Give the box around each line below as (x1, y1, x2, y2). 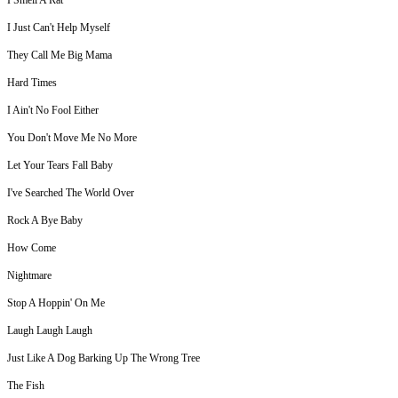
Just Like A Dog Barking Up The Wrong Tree (7, 352, 200, 365)
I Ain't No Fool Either (7, 104, 99, 117)
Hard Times (7, 76, 57, 90)
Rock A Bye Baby (7, 214, 83, 227)
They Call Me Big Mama (7, 49, 112, 62)
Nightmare (7, 269, 52, 283)
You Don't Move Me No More (7, 131, 137, 145)
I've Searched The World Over (7, 187, 134, 200)
